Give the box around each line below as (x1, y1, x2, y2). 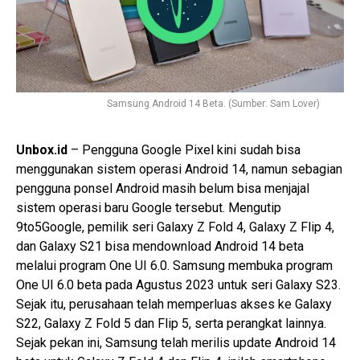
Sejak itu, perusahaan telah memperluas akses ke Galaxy (16, 297, 332, 313)
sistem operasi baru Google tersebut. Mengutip (16, 200, 281, 216)
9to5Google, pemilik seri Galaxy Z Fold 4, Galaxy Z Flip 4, (16, 219, 334, 235)
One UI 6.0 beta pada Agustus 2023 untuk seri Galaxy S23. (16, 277, 341, 293)
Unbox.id (16, 142, 67, 158)
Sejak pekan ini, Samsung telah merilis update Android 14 (16, 335, 336, 351)
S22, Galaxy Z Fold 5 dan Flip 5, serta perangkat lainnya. (16, 316, 326, 332)
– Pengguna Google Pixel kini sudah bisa (67, 142, 301, 158)
